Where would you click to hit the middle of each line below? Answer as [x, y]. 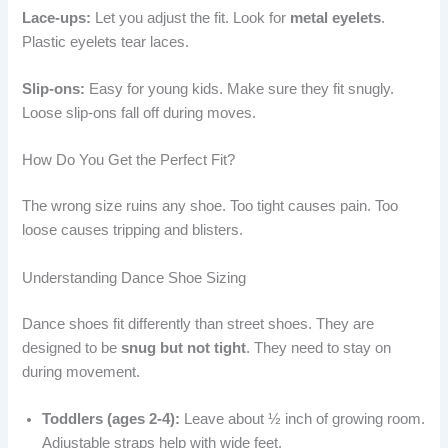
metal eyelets [336, 17]
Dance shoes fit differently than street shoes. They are [198, 323]
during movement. [81, 371]
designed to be [72, 347]
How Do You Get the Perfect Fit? [129, 160]
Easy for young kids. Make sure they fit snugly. [240, 89]
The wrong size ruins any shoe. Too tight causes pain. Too [210, 206]
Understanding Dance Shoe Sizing [134, 277]
